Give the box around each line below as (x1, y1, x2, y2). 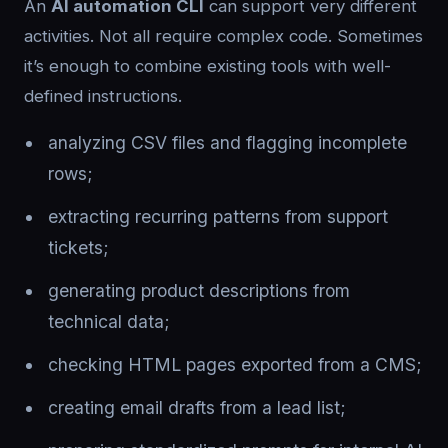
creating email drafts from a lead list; (48, 397, 346, 418)
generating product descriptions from (48, 280, 350, 301)
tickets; (48, 237, 109, 258)
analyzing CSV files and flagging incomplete (48, 132, 407, 153)
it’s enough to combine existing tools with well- (24, 56, 391, 76)
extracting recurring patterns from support (48, 206, 388, 227)
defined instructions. (24, 86, 182, 106)
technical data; (48, 311, 170, 332)
